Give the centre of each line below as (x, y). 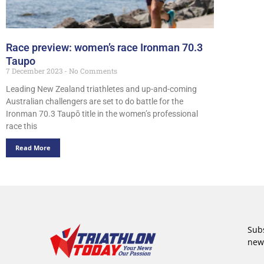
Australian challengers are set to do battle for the (95, 102)
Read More (33, 148)
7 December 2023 (35, 71)
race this (22, 126)
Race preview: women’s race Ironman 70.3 (104, 47)
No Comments (92, 71)
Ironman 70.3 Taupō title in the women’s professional (102, 114)
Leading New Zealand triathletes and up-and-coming (101, 89)
